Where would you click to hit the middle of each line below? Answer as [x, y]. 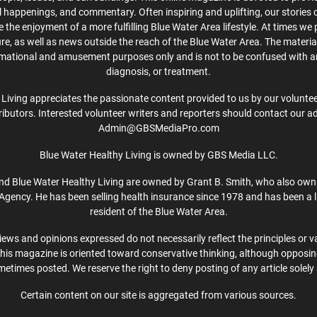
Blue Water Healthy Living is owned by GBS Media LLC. [158, 155]
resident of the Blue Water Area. [158, 211]
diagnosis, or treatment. [158, 71]
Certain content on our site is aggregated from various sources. [158, 295]
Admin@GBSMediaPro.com [158, 128]
